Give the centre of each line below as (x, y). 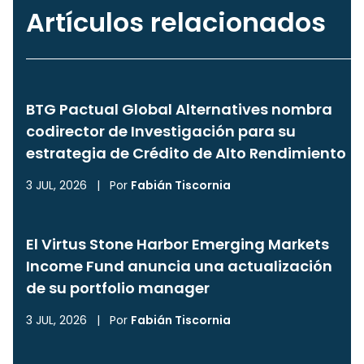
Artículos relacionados (176, 22)
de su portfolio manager (118, 288)
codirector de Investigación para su (161, 131)
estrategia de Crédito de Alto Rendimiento (186, 153)
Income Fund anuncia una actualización (179, 266)
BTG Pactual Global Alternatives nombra (179, 109)
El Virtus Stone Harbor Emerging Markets (178, 244)
